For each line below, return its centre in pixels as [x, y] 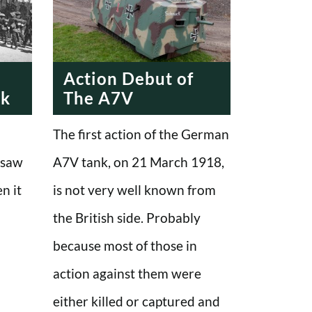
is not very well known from [134, 189]
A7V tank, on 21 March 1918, [139, 162]
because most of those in [125, 245]
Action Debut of [128, 78]
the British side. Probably [127, 217]
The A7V [99, 97]
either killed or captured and [136, 301]
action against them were [127, 273]
